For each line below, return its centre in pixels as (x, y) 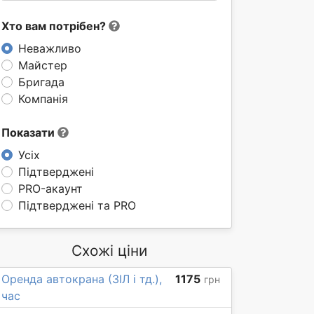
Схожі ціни (109, 251)
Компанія (43, 99)
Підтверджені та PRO (77, 205)
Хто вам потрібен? (55, 26)
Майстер (43, 65)
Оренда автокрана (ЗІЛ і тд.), (82, 279)
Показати (29, 132)
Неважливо (50, 48)
